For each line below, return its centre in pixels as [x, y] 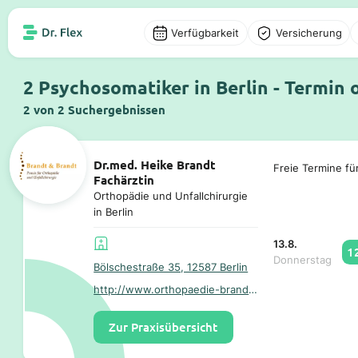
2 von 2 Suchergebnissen [94, 109]
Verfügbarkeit [205, 33]
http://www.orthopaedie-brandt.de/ [253, 289]
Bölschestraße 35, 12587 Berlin [171, 267]
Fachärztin [124, 179]
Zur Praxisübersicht [163, 327]
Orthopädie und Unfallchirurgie [171, 195]
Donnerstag [302, 260]
